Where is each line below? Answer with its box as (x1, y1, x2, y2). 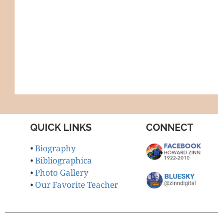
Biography (35, 143, 76, 154)
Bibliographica (35, 155, 92, 166)
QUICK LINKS (30, 122, 92, 134)
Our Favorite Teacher (35, 179, 119, 191)
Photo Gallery (35, 167, 89, 179)
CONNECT (145, 122, 193, 134)
